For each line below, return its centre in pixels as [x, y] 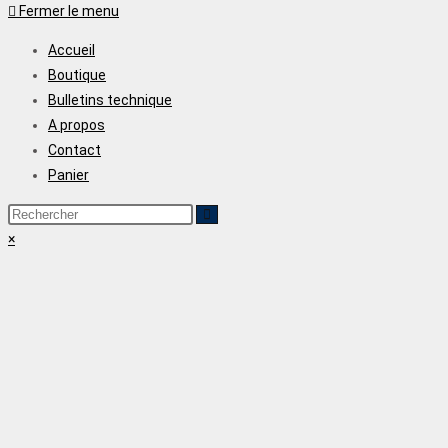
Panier [68, 174]
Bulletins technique [110, 99]
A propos [76, 124]
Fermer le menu [69, 10]
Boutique [77, 74]
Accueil [71, 49]
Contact [74, 149]
